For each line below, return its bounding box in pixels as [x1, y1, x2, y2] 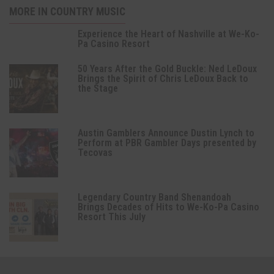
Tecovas [77, 147, 113, 159]
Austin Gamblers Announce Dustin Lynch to [77, 127, 254, 139]
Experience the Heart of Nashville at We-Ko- [77, 28, 259, 40]
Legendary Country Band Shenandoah [77, 191, 231, 204]
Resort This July [77, 211, 146, 223]
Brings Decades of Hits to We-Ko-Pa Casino [77, 201, 259, 213]
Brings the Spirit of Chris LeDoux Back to [77, 73, 248, 85]
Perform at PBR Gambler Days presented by [77, 137, 256, 149]
